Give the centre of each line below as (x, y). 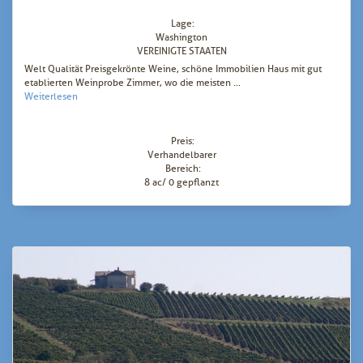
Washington (181, 38)
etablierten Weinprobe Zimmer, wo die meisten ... (132, 83)
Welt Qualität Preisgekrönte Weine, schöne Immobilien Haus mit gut (173, 69)
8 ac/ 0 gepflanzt (181, 183)
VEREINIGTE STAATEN (181, 51)
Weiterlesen (51, 97)
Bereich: (183, 169)
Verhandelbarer (181, 155)
